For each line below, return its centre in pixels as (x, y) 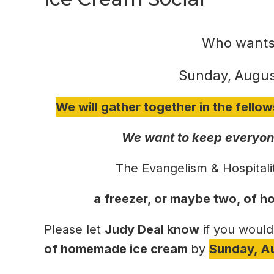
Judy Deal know (152, 229)
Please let (74, 229)
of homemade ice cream (117, 249)
